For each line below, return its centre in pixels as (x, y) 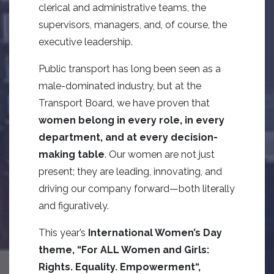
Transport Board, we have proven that (124, 103)
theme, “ (60, 250)
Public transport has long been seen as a (130, 69)
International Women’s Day (155, 233)
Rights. (56, 267)
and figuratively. (74, 206)
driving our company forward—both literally (137, 189)
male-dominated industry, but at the (120, 86)
